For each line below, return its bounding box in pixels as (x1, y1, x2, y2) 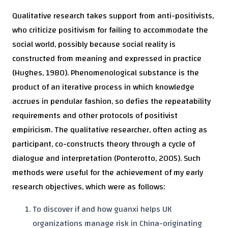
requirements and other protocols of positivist (12, 108, 178, 124)
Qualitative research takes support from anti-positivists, (12, 8, 214, 24)
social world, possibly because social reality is (12, 37, 176, 52)
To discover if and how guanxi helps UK (33, 202, 172, 217)
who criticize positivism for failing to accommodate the (12, 22, 208, 38)
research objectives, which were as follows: (12, 179, 165, 195)
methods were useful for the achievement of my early (12, 165, 203, 181)
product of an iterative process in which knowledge (12, 79, 194, 95)
